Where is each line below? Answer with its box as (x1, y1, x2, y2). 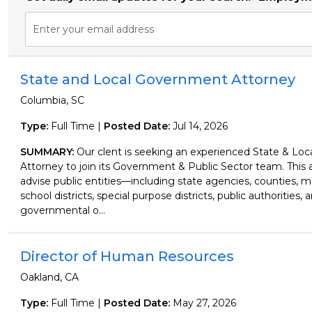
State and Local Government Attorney (19, 71, 295, 88)
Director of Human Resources (19, 248, 234, 265)
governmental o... (19, 204, 105, 217)
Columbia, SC (19, 94, 84, 107)
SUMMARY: (19, 146, 77, 158)
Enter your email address (32, 23, 154, 36)
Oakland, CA (19, 271, 79, 283)
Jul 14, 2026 (172, 120, 228, 132)
